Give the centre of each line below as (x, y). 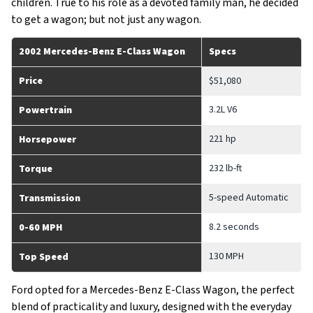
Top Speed (44, 257)
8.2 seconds (234, 227)
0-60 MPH (41, 228)
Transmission (50, 198)
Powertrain (45, 110)
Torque (36, 169)
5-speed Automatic (249, 198)
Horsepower (48, 140)
